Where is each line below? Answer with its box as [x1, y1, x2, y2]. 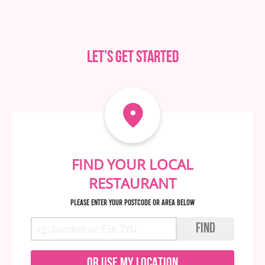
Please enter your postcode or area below [70, 198, 195, 208]
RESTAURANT [89, 173, 176, 193]
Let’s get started [86, 50, 179, 66]
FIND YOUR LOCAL [72, 154, 193, 174]
